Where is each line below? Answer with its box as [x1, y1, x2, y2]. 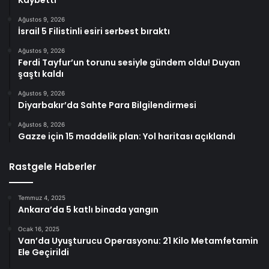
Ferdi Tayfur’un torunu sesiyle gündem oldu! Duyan [18, 56, 240, 68]
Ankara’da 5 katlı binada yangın [18, 203, 159, 216]
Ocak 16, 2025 [18, 225, 59, 232]
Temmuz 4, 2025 [18, 193, 65, 201]
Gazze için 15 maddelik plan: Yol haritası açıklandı [18, 130, 235, 142]
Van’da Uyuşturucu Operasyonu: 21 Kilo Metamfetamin [18, 234, 258, 247]
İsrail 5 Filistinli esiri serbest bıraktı [18, 25, 170, 37]
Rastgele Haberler [9, 160, 96, 173]
